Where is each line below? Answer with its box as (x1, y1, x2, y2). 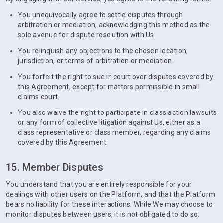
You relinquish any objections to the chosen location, (18, 47, 188, 55)
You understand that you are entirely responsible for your (6, 180, 192, 188)
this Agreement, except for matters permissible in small (18, 83, 200, 91)
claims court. (18, 93, 60, 101)
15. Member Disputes (6, 161, 103, 173)
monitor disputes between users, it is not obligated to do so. (6, 210, 200, 218)
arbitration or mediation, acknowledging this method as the (18, 21, 210, 29)
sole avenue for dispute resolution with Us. (18, 31, 156, 39)
